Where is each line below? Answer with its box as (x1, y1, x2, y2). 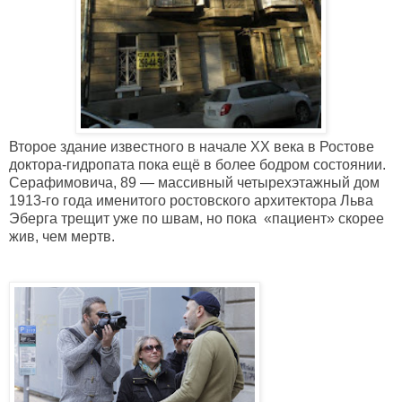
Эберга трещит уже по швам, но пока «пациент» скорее (9, 211, 384, 227)
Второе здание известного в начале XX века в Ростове (9, 139, 374, 155)
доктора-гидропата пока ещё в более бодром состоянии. (9, 157, 386, 173)
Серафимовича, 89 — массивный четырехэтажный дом (9, 175, 380, 191)
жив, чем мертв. (9, 229, 115, 245)
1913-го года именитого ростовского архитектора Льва (9, 193, 373, 209)
